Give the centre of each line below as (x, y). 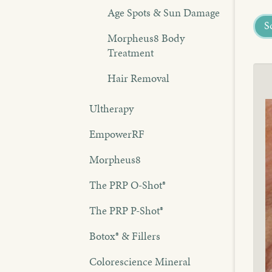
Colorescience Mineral (140, 261)
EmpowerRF (117, 134)
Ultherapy (111, 108)
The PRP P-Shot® (126, 210)
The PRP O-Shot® (127, 185)
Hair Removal (138, 78)
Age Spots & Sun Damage (164, 12)
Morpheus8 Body (146, 38)
